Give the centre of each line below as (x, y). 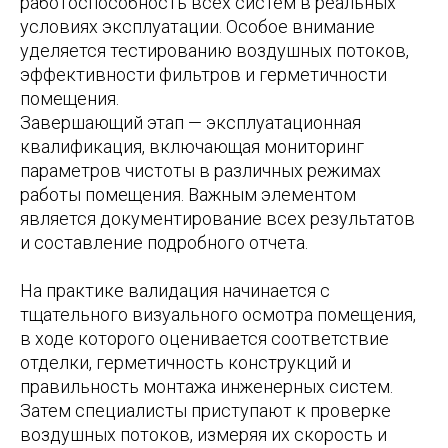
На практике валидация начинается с (175, 291)
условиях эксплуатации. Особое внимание (197, 27)
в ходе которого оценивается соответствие (204, 339)
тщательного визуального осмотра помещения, (218, 315)
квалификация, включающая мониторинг (192, 147)
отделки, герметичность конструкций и (185, 363)
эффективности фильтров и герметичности (203, 75)
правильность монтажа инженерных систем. (206, 387)
